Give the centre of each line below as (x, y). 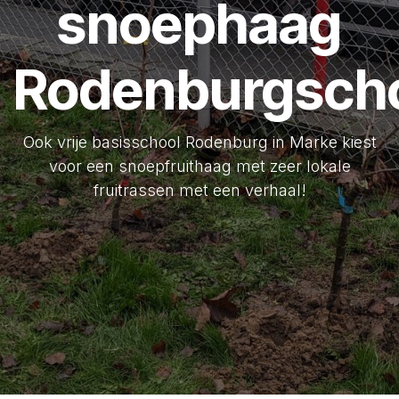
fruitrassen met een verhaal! (199, 190)
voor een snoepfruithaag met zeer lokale (199, 166)
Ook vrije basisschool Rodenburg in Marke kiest (199, 142)
